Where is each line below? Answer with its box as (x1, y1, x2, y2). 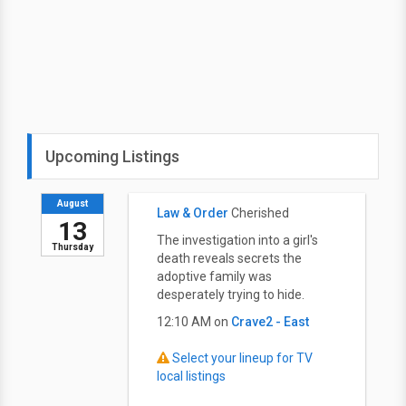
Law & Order (157, 206, 228, 220)
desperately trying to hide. (157, 287, 304, 302)
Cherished (231, 206, 289, 220)
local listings (157, 369, 226, 383)
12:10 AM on (157, 314, 231, 329)
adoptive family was (157, 269, 272, 284)
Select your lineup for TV (172, 351, 313, 365)
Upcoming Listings (45, 147, 179, 166)
